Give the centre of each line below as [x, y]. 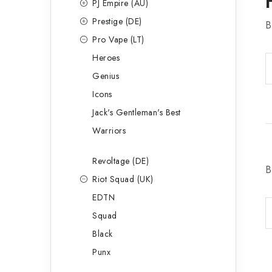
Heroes [106, 58]
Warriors [109, 131]
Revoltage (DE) [121, 161]
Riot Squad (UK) [123, 179]
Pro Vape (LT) [118, 39]
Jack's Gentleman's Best [137, 112]
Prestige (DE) [117, 21]
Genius [106, 76]
